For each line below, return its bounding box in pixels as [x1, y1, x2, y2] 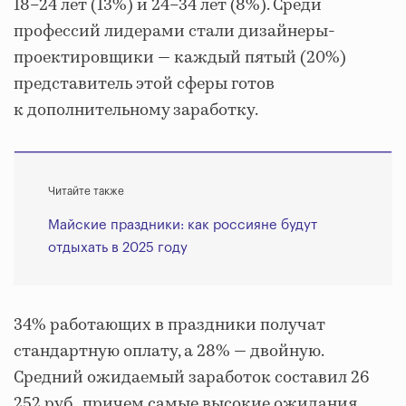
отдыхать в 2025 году [48, 240, 188, 255]
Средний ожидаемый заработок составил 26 [14, 365, 370, 390]
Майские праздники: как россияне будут [48, 217, 317, 232]
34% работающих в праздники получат [14, 313, 325, 337]
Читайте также [48, 185, 124, 197]
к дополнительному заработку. [14, 98, 258, 122]
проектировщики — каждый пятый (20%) [14, 45, 346, 70]
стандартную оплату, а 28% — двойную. [14, 339, 324, 363]
